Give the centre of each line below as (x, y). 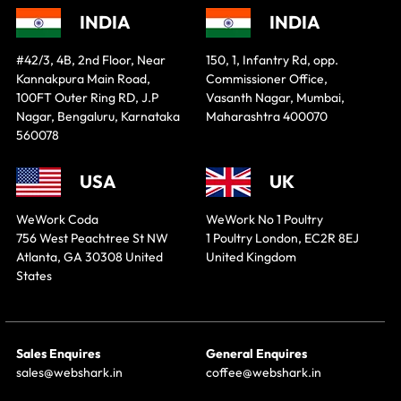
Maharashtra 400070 (267, 116)
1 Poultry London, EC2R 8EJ (282, 238)
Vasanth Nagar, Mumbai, (275, 97)
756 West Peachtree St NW (92, 238)
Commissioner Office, (267, 78)
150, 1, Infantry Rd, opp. (272, 60)
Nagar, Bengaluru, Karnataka (98, 116)
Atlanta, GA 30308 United (90, 256)
